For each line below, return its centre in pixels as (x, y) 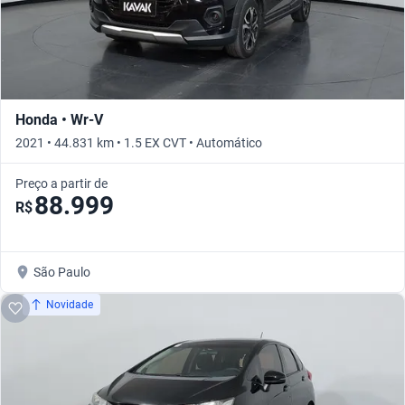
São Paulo (62, 272)
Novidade (70, 304)
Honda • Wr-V (59, 119)
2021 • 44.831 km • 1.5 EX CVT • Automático (139, 142)
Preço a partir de (61, 183)
